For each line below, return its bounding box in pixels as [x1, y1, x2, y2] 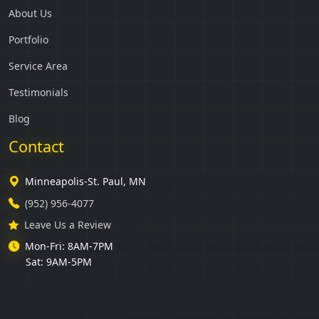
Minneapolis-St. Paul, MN [25, 174, 146, 188]
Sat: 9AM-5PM [26, 254, 92, 268]
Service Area [9, 58, 68, 73]
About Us [9, 6, 52, 20]
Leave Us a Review [24, 217, 111, 231]
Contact [9, 135, 64, 157]
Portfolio [9, 32, 48, 46]
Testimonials [9, 85, 68, 99]
